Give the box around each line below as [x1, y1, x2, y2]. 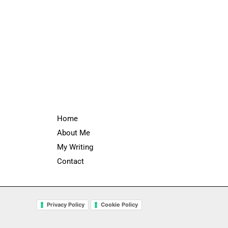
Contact [57, 157, 84, 166]
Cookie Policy [101, 201, 138, 209]
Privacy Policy [47, 201, 84, 209]
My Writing [57, 142, 93, 152]
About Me [57, 128, 90, 138]
